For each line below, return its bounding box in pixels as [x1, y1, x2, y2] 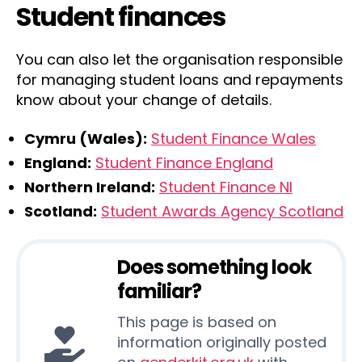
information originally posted [117, 332, 326, 352]
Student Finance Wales [151, 128, 316, 149]
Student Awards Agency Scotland [101, 200, 343, 221]
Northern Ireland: [24, 176, 155, 197]
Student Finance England [95, 152, 273, 173]
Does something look [117, 254, 312, 280]
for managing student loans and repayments [16, 69, 343, 90]
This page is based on [117, 312, 276, 332]
